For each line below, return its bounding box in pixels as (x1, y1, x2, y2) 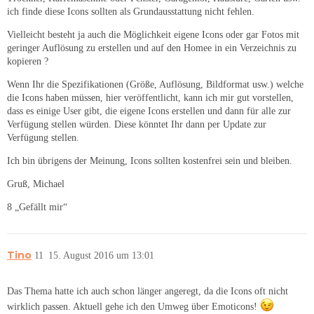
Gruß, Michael (7, 179, 64, 190)
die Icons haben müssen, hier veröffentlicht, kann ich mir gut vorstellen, (7, 93, 294, 104)
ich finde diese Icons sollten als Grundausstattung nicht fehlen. (7, 6, 254, 18)
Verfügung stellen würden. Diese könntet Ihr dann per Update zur (7, 119, 266, 130)
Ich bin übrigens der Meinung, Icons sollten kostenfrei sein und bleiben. (7, 156, 292, 167)
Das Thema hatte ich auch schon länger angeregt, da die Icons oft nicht (7, 285, 288, 296)
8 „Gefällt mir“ (7, 202, 67, 213)
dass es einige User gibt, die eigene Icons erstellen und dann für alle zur (7, 106, 291, 117)
